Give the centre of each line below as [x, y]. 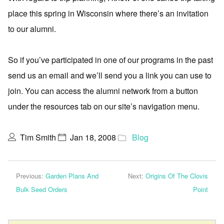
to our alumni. [32, 29]
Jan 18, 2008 [93, 137]
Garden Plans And [72, 176]
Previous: [31, 176]
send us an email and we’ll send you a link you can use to [110, 75]
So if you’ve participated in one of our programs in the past [110, 60]
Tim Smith [38, 137]
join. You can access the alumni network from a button [103, 91]
